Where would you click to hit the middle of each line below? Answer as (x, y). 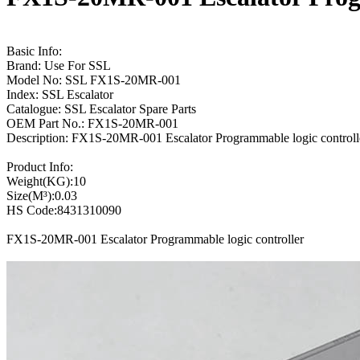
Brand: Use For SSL (59, 65)
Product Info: (40, 166)
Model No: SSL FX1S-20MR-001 (94, 80)
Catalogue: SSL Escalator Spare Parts (101, 108)
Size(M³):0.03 (42, 195)
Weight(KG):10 (46, 181)
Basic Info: (34, 51)
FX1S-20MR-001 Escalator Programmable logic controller (155, 239)
